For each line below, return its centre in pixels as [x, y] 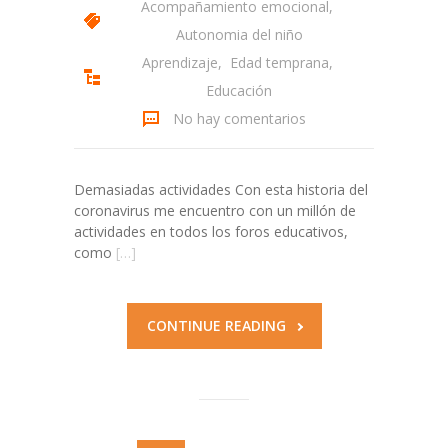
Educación [239, 91]
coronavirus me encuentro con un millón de [215, 211]
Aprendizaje [179, 63]
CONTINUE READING [216, 326]
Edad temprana [279, 63]
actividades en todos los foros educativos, [211, 232]
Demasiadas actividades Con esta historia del [221, 190]
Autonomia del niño [239, 35]
